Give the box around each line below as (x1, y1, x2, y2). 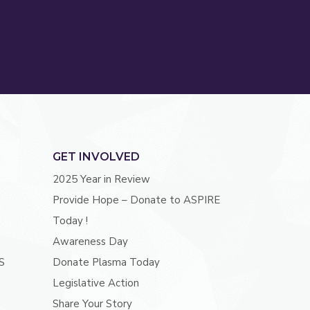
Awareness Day (52, 235, 128, 249)
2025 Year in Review (52, 172, 150, 187)
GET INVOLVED (52, 150, 140, 164)
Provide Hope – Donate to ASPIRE (52, 193, 220, 208)
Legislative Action (52, 276, 139, 291)
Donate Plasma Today (52, 255, 160, 270)
